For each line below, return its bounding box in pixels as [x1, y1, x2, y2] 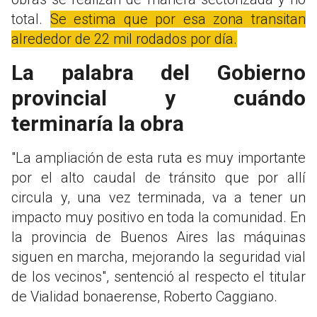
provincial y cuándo [11, 85, 306, 110]
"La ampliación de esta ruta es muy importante [11, 149, 306, 166]
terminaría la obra [11, 110, 184, 136]
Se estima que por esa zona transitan [50, 10, 306, 28]
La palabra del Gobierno [11, 59, 306, 85]
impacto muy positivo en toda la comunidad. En [11, 208, 306, 226]
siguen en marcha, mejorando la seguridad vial [11, 248, 306, 265]
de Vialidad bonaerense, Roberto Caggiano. [11, 287, 277, 305]
